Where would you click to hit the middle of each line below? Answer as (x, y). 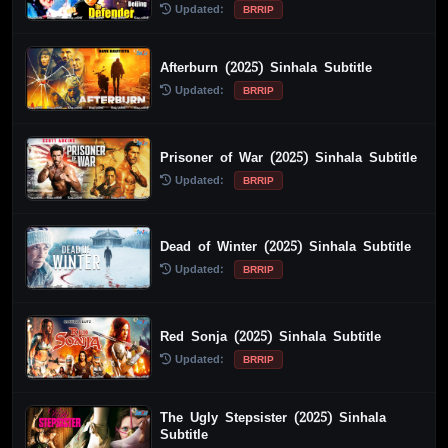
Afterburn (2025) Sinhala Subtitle (266, 67)
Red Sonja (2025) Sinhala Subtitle (271, 336)
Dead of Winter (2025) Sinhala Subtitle (286, 247)
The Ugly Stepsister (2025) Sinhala (273, 418)
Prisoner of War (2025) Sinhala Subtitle (289, 157)
